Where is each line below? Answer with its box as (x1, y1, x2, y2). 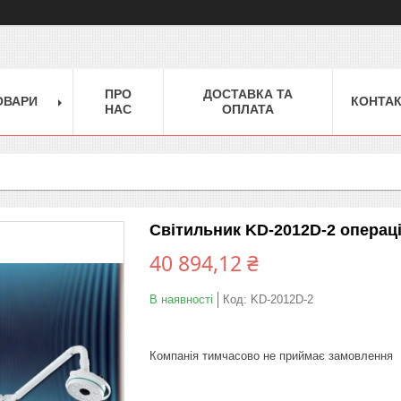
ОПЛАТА (222, 101, 274, 116)
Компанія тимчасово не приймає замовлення (149, 348, 393, 363)
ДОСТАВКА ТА (203, 86, 293, 101)
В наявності (149, 292, 213, 306)
